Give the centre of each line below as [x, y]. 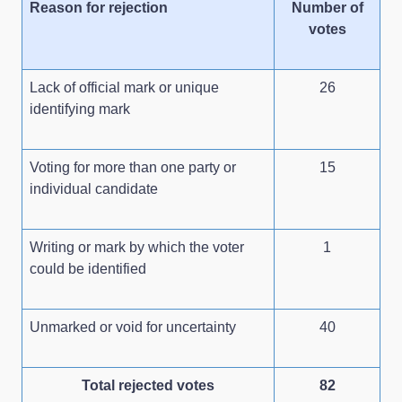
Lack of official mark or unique [124, 87]
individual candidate [94, 188]
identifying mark [80, 109]
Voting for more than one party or [133, 167]
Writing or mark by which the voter [137, 247]
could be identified [88, 268]
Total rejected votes [148, 385]
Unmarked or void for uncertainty [133, 327]
